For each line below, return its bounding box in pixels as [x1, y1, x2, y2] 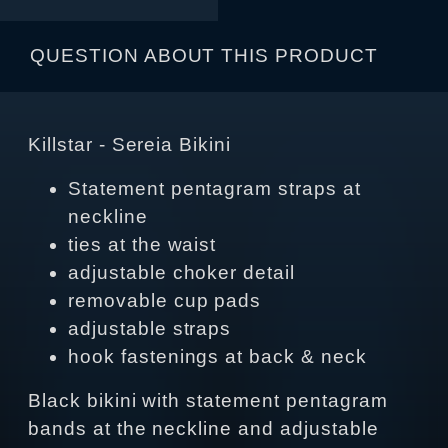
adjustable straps [68, 318, 232, 340]
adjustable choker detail [68, 262, 296, 284]
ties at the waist [68, 234, 217, 256]
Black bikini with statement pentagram [28, 390, 388, 412]
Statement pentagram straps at [68, 178, 361, 200]
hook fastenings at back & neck [68, 346, 367, 368]
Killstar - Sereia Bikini [28, 134, 232, 156]
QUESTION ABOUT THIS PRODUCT [30, 45, 378, 67]
